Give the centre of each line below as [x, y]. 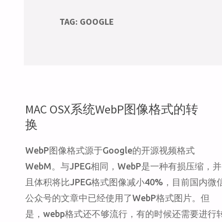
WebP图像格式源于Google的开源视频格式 [110, 150]
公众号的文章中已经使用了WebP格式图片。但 [117, 198]
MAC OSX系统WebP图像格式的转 [111, 109]
